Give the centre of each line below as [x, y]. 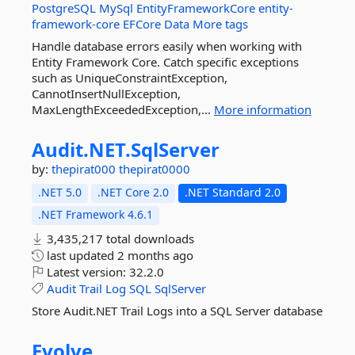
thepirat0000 [155, 169]
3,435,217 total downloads [119, 239]
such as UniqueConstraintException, [130, 78]
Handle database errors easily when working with [167, 46]
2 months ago [155, 255]
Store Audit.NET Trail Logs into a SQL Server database [177, 311]
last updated [80, 255]
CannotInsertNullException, [106, 94]
